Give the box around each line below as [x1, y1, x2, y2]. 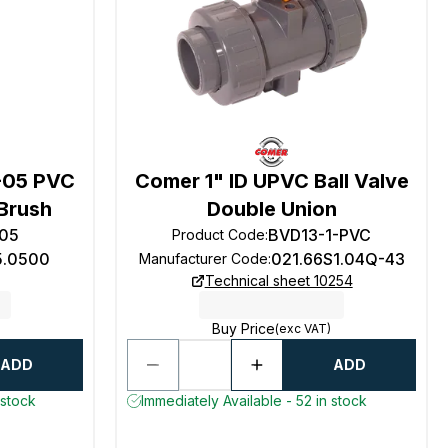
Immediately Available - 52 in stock [141, 392, 368, 409]
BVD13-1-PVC [268, 225, 372, 245]
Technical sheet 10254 [204, 272, 353, 289]
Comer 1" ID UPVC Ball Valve [134, 169, 409, 193]
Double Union [206, 197, 337, 221]
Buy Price [212, 320, 276, 337]
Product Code [172, 226, 266, 243]
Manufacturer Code [138, 250, 268, 267]
